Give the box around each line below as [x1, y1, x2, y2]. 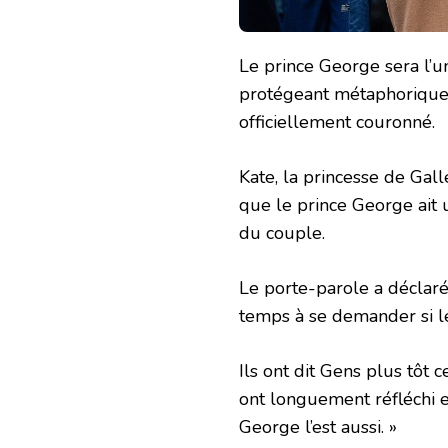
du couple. [239, 220, 325, 245]
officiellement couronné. [239, 109, 435, 134]
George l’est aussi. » [239, 414, 397, 439]
